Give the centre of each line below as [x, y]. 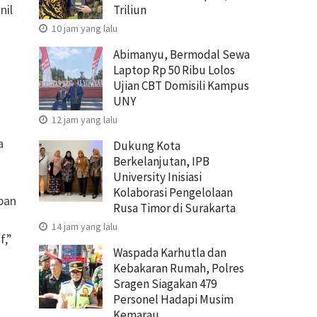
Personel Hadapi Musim [173, 299]
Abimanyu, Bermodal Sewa [181, 54]
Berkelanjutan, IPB [161, 161]
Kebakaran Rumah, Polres [179, 268]
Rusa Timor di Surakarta [174, 208]
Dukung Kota [147, 145]
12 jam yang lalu [83, 119]
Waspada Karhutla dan [170, 252]
